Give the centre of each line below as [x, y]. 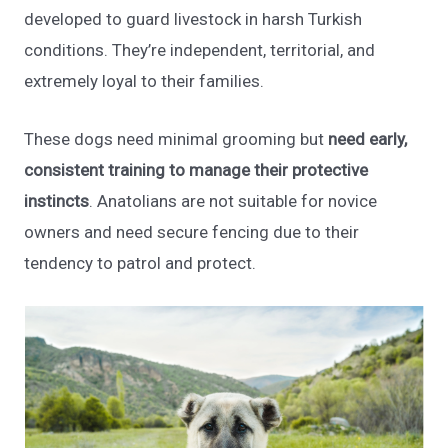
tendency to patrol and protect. [140, 262]
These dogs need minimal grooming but [176, 138]
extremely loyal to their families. [144, 80]
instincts [57, 200]
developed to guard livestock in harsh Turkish [193, 18]
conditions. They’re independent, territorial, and [200, 49]
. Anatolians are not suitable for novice [233, 200]
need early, [368, 138]
